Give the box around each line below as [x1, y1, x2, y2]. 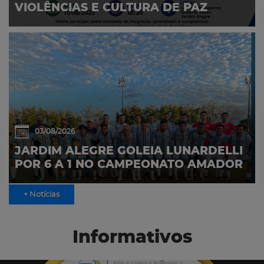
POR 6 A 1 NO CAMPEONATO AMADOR [15, 159, 243, 171]
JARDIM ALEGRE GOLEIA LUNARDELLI [15, 146, 243, 157]
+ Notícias [24, 190, 60, 199]
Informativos [72, 229, 192, 247]
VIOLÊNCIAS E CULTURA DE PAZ [15, 2, 207, 14]
